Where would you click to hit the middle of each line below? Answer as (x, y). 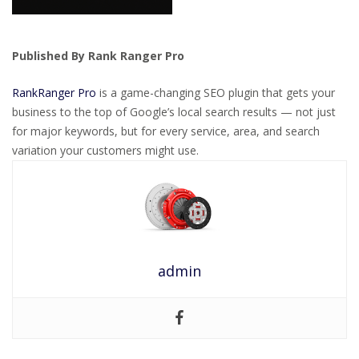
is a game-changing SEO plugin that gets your (216, 92)
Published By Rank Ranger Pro (98, 56)
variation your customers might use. (105, 150)
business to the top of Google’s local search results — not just (174, 111)
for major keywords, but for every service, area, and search (166, 131)
